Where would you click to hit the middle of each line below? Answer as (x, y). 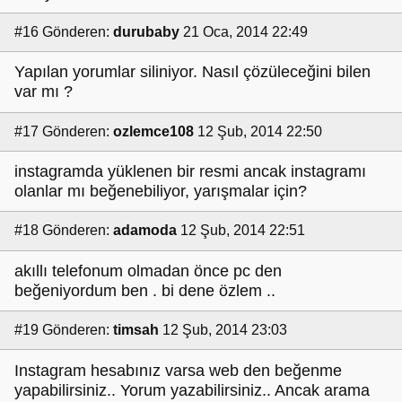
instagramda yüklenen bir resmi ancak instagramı (190, 172)
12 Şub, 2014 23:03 (225, 330)
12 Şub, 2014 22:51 (243, 231)
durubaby (146, 31)
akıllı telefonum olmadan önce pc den (148, 271)
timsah (136, 330)
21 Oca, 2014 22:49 (245, 31)
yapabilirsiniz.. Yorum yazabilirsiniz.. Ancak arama (192, 390)
